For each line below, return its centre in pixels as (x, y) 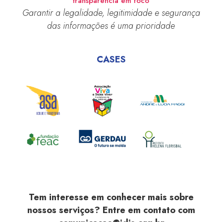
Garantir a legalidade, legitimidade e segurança (111, 13)
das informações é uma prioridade (111, 26)
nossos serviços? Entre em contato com (111, 210)
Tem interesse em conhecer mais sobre (111, 197)
